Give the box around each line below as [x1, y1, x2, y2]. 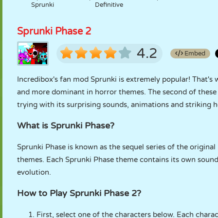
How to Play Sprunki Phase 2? [17, 188, 141, 199]
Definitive [94, 1, 123, 9]
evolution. [17, 168, 51, 177]
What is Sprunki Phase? [17, 120, 114, 131]
